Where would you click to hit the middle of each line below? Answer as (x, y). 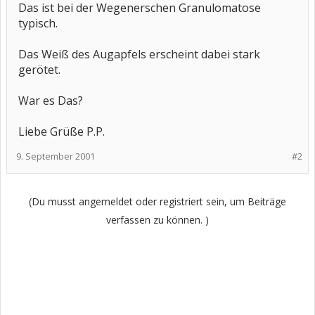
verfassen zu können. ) (157, 220)
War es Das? (51, 101)
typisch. (38, 23)
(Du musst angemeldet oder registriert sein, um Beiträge (157, 201)
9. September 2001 (56, 156)
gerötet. (39, 70)
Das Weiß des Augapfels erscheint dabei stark (139, 54)
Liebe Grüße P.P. (62, 131)
